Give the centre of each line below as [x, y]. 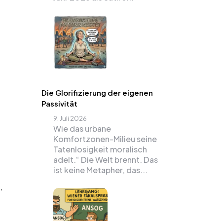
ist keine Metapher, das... [100, 170]
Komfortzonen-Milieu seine [105, 139]
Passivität [59, 103]
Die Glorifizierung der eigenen [97, 92]
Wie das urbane [82, 129]
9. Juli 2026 [70, 118]
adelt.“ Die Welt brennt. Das [105, 160]
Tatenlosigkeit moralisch [100, 149]
